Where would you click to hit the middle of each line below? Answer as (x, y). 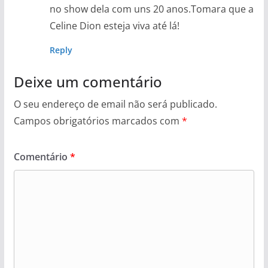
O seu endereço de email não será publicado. (115, 104)
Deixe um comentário (88, 82)
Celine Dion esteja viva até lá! (114, 26)
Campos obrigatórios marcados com (98, 121)
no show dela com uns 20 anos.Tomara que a (151, 9)
